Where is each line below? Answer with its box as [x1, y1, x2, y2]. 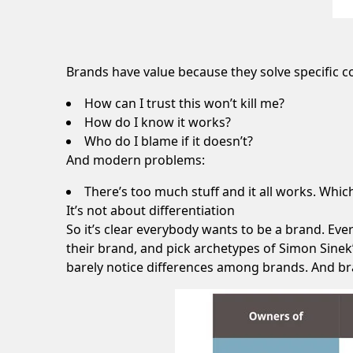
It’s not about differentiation [66, 202, 235, 219]
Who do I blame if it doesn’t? [84, 132, 253, 150]
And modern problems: [66, 151, 205, 169]
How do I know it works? [84, 113, 231, 131]
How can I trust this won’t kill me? [84, 95, 284, 112]
